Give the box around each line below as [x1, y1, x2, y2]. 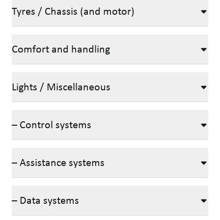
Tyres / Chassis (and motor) [12, 4, 135, 18]
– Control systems [12, 118, 91, 131]
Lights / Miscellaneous [12, 80, 110, 93]
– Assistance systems [12, 156, 105, 169]
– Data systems [12, 193, 79, 207]
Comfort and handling [12, 42, 110, 55]
